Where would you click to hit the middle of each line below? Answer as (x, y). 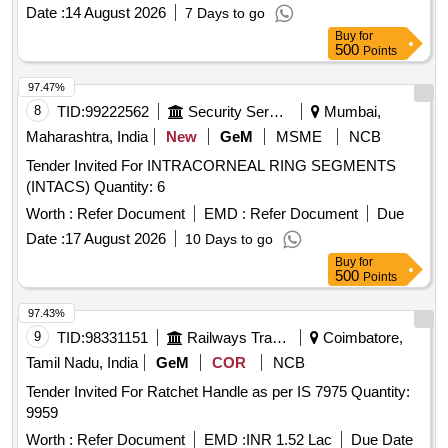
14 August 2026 (115, 13)
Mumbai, (350, 112)
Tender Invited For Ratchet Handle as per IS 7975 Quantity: (188, 392)
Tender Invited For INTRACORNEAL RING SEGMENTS (211, 166)
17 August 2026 (115, 239)
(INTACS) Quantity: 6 (129, 187)
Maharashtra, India (87, 137)
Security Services (276, 112)
